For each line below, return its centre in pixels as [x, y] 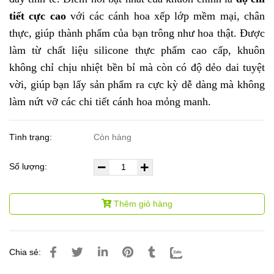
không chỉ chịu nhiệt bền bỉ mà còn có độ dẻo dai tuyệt [137, 68]
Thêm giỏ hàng [143, 204]
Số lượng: [29, 167]
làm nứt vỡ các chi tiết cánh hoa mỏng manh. [110, 102]
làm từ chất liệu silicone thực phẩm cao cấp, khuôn [137, 50]
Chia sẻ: [25, 252]
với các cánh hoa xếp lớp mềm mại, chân [165, 16]
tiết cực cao [38, 16]
